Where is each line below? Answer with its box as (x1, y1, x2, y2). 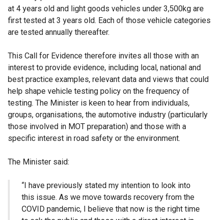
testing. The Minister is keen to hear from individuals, (8, 98, 190, 108)
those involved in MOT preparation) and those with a (8, 122, 186, 132)
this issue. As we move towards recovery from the (22, 192, 194, 202)
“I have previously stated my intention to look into (22, 181, 191, 191)
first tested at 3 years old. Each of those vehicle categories (8, 16, 211, 26)
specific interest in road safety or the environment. (8, 134, 180, 143)
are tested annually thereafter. (8, 27, 110, 37)
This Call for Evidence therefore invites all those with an (8, 51, 199, 61)
